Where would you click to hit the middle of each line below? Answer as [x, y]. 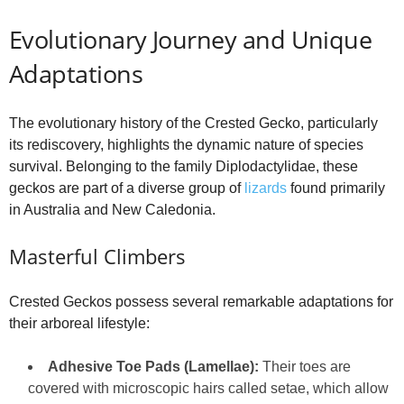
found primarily [336, 188]
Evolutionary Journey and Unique [191, 40]
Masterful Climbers [97, 257]
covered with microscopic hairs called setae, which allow [208, 389]
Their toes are [305, 367]
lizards [266, 188]
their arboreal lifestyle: [79, 324]
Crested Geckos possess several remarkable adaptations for [201, 302]
